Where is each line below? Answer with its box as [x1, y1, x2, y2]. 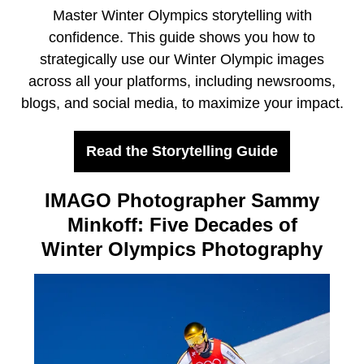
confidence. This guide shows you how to [49, 28, 315, 45]
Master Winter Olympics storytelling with [52, 6, 312, 24]
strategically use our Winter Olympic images [40, 50, 324, 67]
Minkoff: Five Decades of [67, 213, 297, 236]
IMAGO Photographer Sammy [45, 188, 319, 211]
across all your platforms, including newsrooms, [28, 72, 336, 89]
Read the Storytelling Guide [86, 142, 278, 159]
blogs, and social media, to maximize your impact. [20, 94, 344, 111]
